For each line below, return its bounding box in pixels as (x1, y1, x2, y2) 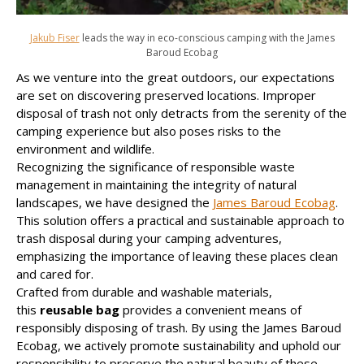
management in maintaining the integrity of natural (16, 175, 297, 193)
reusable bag (40, 301, 119, 318)
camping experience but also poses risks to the (16, 122, 281, 139)
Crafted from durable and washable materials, (16, 283, 272, 300)
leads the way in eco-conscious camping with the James (79, 30, 335, 45)
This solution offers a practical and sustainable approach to (16, 211, 344, 228)
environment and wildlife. (16, 140, 154, 157)
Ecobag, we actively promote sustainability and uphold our (16, 336, 341, 353)
